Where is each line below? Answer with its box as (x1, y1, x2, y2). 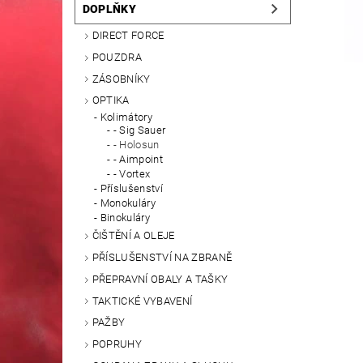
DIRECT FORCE (92, 29, 164, 42)
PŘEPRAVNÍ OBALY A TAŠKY (92, 272, 228, 285)
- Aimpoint (113, 153, 163, 166)
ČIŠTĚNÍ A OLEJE (92, 229, 175, 242)
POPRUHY (92, 338, 143, 351)
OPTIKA (92, 94, 130, 107)
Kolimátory (100, 111, 152, 124)
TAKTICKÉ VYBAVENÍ (92, 294, 193, 307)
